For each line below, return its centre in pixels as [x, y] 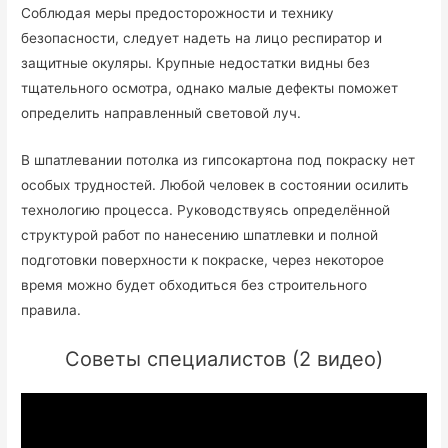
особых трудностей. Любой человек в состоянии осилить [215, 185]
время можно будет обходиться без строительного [194, 285]
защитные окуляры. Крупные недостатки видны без [196, 63]
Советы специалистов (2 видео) [224, 358]
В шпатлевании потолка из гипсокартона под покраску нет [218, 160]
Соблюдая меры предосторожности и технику [178, 13]
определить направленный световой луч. [161, 113]
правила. [51, 310]
